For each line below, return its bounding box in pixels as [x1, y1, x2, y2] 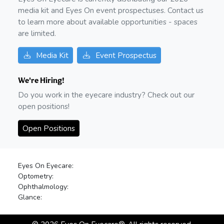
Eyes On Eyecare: [18, 161, 73, 171]
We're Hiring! [18, 75, 64, 85]
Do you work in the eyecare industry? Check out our [18, 89, 194, 100]
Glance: [18, 192, 42, 202]
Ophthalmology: [18, 182, 68, 192]
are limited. [18, 28, 56, 39]
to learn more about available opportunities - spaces [18, 16, 197, 27]
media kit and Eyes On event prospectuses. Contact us [18, 5, 203, 16]
